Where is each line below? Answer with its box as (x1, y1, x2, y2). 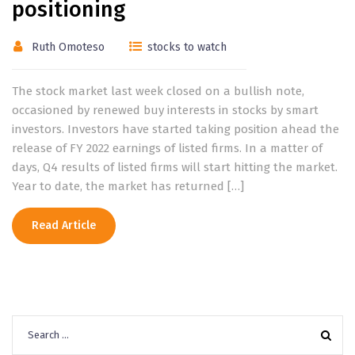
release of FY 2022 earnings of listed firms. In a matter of (12, 140, 323, 155)
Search (11, 316, 51, 331)
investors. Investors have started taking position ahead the (12, 121, 339, 136)
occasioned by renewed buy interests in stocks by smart (12, 102, 319, 117)
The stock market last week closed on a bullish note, (12, 83, 304, 98)
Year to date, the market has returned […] (12, 178, 244, 193)
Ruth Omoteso (32, 40, 105, 54)
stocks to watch (147, 40, 227, 54)
